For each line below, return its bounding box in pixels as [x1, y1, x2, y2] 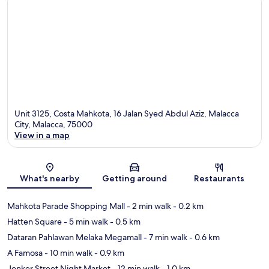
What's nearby [20, 173, 80, 184]
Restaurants [194, 173, 245, 184]
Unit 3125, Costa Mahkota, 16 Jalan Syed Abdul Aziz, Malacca [14, 108, 239, 119]
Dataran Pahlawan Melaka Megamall [7, 232, 142, 243]
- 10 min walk [43, 247, 92, 259]
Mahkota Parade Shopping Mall [7, 201, 125, 212]
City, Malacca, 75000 [14, 119, 92, 130]
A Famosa [7, 247, 43, 259]
